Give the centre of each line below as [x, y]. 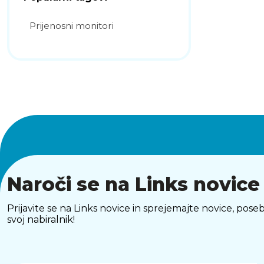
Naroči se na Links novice [133, 184]
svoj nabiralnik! [41, 220]
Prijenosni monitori [72, 26]
